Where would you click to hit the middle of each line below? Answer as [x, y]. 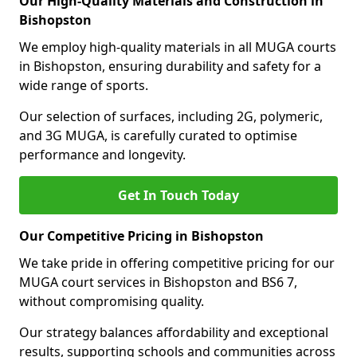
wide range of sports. [84, 85]
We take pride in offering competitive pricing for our [177, 263]
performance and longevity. [102, 155]
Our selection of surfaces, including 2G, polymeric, [171, 116]
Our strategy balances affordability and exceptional [174, 332]
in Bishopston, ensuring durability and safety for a [170, 66]
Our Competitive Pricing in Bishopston [141, 236]
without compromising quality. [112, 301]
